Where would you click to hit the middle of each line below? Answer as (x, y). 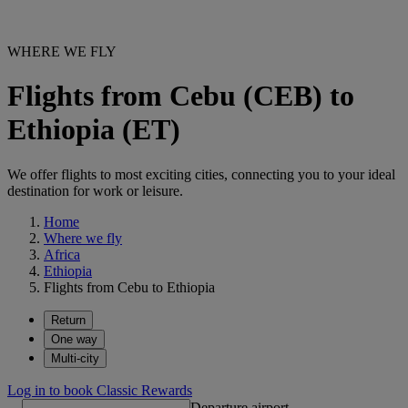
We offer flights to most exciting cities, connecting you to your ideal (201, 174)
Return (68, 320)
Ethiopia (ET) (94, 130)
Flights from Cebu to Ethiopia (129, 287)
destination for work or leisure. (95, 190)
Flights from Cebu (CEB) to (181, 96)
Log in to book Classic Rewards (100, 390)
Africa (62, 254)
